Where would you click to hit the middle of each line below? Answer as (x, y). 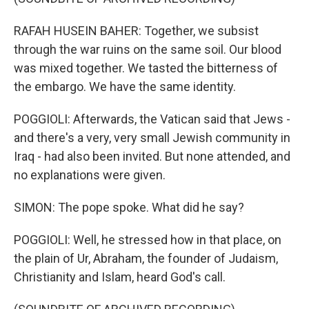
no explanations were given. (90, 175)
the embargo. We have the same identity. (125, 87)
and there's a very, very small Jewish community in (152, 138)
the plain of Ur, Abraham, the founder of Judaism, (146, 258)
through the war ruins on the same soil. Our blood (148, 49)
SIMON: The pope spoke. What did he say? (129, 207)
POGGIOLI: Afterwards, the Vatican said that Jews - (152, 119)
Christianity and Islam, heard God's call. (120, 277)
